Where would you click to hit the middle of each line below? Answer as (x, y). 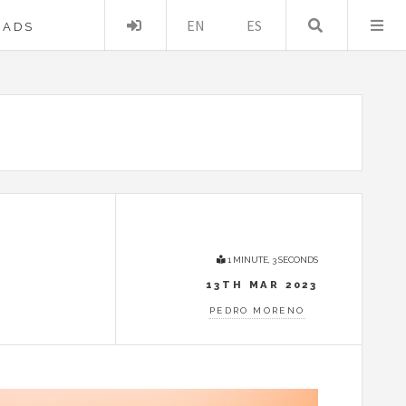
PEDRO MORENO (257, 310)
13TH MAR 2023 (261, 284)
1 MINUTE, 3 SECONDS (272, 260)
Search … (374, 25)
